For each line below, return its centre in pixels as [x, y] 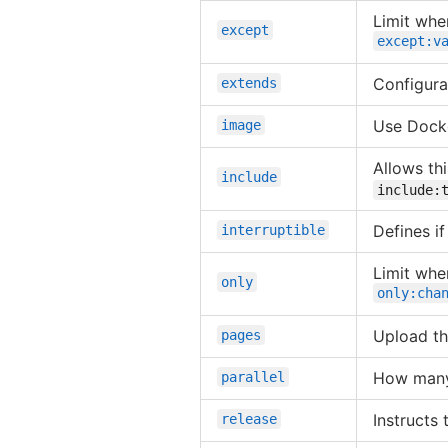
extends [249, 82]
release [249, 418]
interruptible [273, 229]
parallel [253, 376]
